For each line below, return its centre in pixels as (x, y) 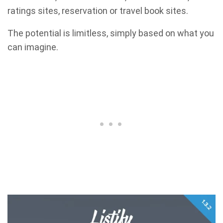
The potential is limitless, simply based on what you (111, 33)
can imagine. (33, 47)
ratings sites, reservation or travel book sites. (98, 10)
